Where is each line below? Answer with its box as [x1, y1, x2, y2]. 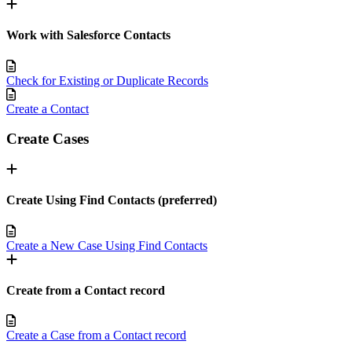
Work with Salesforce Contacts [6, 28, 170, 42]
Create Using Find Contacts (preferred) [6, 193, 217, 207]
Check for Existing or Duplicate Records [6, 73, 208, 87]
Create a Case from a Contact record [6, 328, 186, 343]
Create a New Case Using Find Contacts [6, 238, 207, 252]
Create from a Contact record [6, 283, 165, 297]
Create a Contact [6, 101, 89, 115]
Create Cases [6, 130, 89, 148]
